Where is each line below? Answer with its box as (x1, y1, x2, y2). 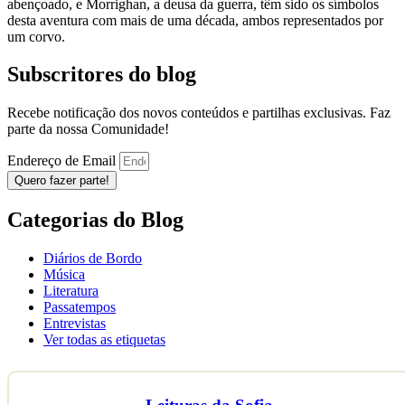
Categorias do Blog (7, 208, 184, 232)
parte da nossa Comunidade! (7, 121, 169, 137)
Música (43, 267, 85, 283)
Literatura (43, 283, 99, 299)
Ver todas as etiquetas (43, 332, 165, 348)
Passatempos (43, 299, 116, 316)
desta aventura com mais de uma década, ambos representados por (7, 12, 383, 28)
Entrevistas (43, 316, 106, 332)
